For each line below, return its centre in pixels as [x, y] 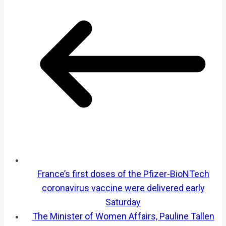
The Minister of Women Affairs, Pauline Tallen [123, 216]
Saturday [123, 202]
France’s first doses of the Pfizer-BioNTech [123, 174]
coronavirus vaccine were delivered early [123, 188]
